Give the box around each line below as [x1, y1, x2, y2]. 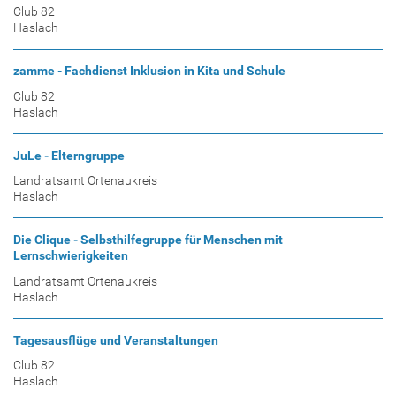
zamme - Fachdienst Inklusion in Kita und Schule [13, 64, 286, 79]
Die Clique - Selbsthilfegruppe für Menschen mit [13, 232, 283, 247]
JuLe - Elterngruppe [13, 148, 125, 163]
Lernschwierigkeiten [13, 248, 128, 263]
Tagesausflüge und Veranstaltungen [13, 332, 218, 347]
